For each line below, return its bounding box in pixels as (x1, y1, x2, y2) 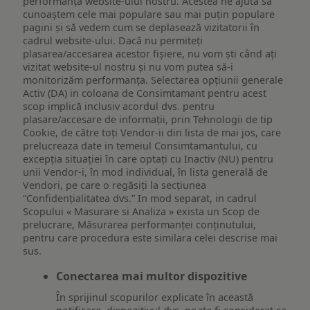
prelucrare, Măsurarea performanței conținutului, (23, 218, 257, 232)
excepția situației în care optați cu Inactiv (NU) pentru (23, 152, 274, 166)
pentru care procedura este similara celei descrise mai (23, 231, 278, 245)
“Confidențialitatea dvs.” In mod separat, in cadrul (23, 192, 257, 206)
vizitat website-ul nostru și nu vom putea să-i (23, 60, 234, 74)
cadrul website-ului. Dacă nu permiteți (23, 34, 203, 48)
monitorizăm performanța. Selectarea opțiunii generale (23, 73, 284, 87)
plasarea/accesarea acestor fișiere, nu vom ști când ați (23, 47, 277, 61)
